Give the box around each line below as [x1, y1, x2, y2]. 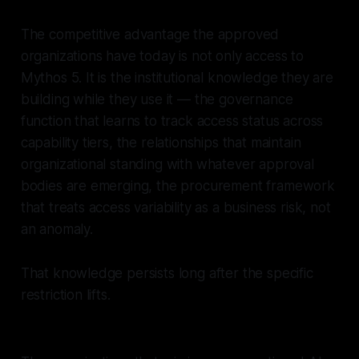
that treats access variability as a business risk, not [20, 200, 331, 216]
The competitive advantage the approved [20, 26, 280, 43]
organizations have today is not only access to [20, 48, 304, 65]
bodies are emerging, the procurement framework [20, 178, 335, 195]
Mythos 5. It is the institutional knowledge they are [20, 70, 333, 87]
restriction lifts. [20, 287, 111, 304]
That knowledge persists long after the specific [20, 265, 313, 282]
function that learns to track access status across [20, 113, 324, 130]
